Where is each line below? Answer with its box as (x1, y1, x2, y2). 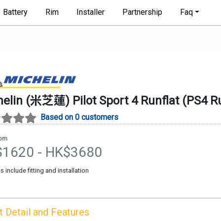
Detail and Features (5, 206, 89, 218)
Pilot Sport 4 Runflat (73, 93, 179, 108)
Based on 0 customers (40, 112, 118, 122)
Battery (2, 7, 28, 17)
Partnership (122, 7, 162, 17)
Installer (76, 7, 105, 17)
